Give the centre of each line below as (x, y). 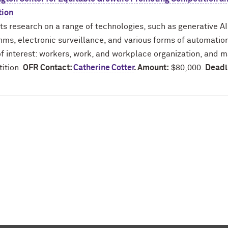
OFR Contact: (48, 68)
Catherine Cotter (104, 68)
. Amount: (151, 68)
